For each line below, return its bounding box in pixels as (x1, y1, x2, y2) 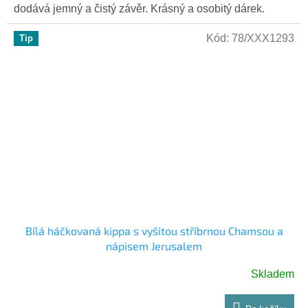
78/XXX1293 (232, 32, 294, 44)
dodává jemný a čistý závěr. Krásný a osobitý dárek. (14, 2, 265, 14)
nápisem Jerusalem (106, 239, 202, 252)
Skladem (251, 267, 294, 280)
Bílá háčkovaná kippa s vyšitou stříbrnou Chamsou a (25, 223, 283, 237)
